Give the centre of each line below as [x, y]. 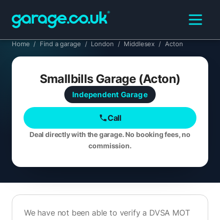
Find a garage [60, 44]
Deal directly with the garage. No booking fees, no [110, 134]
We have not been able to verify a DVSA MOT [107, 213]
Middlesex [139, 44]
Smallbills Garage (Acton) [110, 79]
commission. [110, 146]
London [102, 44]
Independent [96, 95]
